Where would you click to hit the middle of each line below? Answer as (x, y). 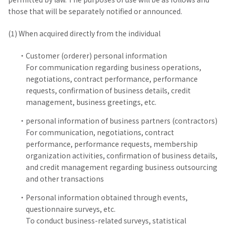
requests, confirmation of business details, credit (108, 90)
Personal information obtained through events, (107, 197)
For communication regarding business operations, (114, 67)
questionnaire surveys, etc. (71, 209)
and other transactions (65, 179)
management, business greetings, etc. (91, 102)
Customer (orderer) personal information (96, 55)
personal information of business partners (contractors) (122, 121)
